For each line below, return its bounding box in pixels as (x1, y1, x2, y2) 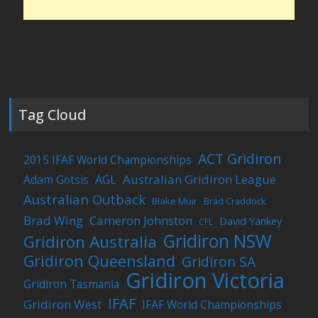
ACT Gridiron (198, 148, 282, 168)
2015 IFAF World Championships (23, 151, 192, 168)
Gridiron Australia (23, 230, 158, 253)
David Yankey (219, 214, 283, 228)
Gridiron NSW (163, 229, 273, 253)
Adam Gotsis (23, 171, 89, 187)
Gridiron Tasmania (23, 275, 120, 292)
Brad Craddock (204, 194, 267, 207)
